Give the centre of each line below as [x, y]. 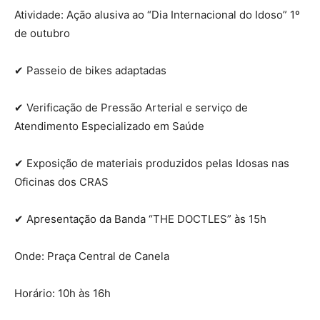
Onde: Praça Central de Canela [92, 256]
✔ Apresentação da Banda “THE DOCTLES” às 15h [140, 219]
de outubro [42, 33]
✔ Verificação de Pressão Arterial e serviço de [131, 107]
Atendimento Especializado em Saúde [109, 126]
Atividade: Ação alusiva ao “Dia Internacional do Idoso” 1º [157, 14]
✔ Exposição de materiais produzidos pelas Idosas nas [152, 163]
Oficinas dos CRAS [61, 181]
